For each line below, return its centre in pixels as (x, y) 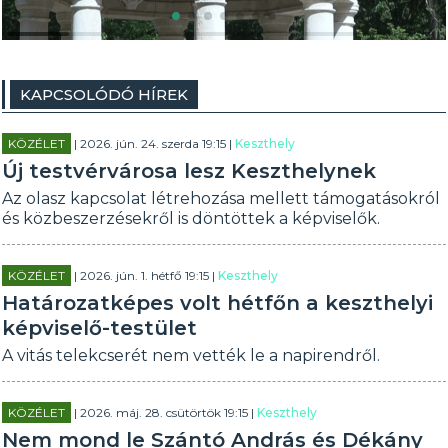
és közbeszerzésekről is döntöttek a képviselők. (191, 218)
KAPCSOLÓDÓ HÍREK (104, 94)
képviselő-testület (100, 328)
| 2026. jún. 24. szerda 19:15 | (153, 143)
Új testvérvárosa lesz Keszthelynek (189, 171)
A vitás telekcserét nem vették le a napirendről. (191, 355)
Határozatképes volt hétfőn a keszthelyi (218, 303)
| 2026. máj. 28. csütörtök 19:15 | (164, 412)
